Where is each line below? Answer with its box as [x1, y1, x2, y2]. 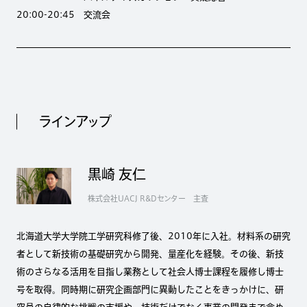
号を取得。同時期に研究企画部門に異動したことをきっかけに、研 [16, 284, 284, 294]
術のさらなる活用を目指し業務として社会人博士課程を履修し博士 [16, 267, 284, 276]
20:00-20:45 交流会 [16, 10, 110, 20]
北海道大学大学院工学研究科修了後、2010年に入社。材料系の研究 [16, 231, 291, 241]
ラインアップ [39, 114, 112, 129]
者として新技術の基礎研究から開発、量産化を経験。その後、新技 [16, 249, 284, 258]
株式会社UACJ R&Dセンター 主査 [88, 194, 208, 202]
